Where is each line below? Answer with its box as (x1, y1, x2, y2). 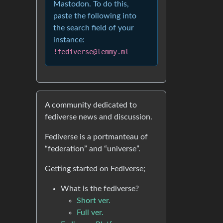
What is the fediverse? (61, 185, 139, 193)
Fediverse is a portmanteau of (45, 133, 148, 141)
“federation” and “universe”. (45, 145, 140, 153)
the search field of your (53, 24, 134, 32)
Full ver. (77, 209, 104, 217)
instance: (53, 36, 85, 44)
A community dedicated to (45, 101, 137, 109)
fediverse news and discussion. (45, 113, 152, 121)
